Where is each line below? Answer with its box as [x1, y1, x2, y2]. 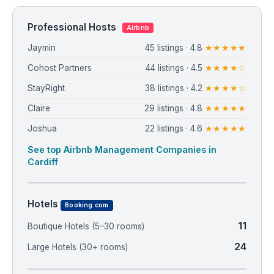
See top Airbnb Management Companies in [28, 144, 217, 155]
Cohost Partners [28, 63, 92, 73]
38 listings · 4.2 [144, 83, 205, 94]
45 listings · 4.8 [144, 43, 205, 53]
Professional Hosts [28, 21, 119, 33]
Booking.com [65, 201, 109, 210]
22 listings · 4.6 [144, 124, 205, 134]
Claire [28, 103, 50, 114]
